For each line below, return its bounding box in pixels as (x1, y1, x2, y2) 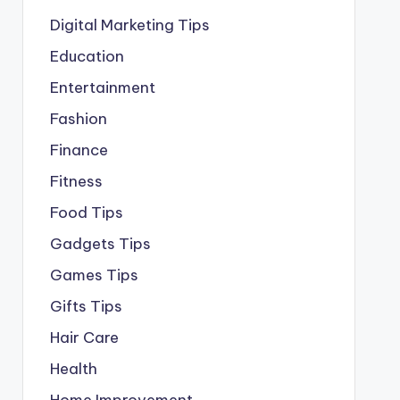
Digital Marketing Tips (49, 14, 210, 35)
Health (49, 358, 97, 379)
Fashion (49, 108, 107, 129)
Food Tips (49, 202, 123, 222)
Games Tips (49, 264, 138, 285)
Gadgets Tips (49, 233, 151, 254)
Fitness (49, 171, 103, 191)
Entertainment (49, 77, 155, 97)
